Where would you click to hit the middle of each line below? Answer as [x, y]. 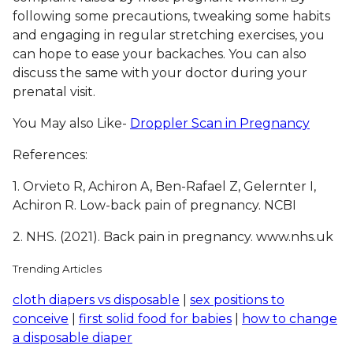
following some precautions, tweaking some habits [171, 16]
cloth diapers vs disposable [96, 299]
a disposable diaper [72, 337]
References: [50, 154]
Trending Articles [57, 268]
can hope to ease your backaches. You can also [160, 54]
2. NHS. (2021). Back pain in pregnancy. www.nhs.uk [173, 236]
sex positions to [237, 299]
